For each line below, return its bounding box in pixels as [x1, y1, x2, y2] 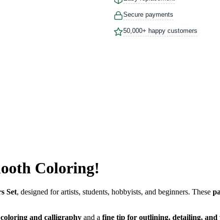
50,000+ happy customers [123, 27, 197, 35]
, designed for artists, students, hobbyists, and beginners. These [17, 188, 213, 196]
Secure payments [123, 11, 173, 19]
